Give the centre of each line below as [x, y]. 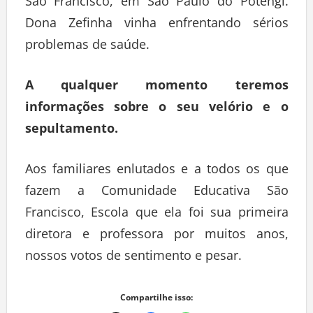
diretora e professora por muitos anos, [156, 236]
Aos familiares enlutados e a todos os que [156, 172]
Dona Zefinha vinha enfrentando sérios [156, 26]
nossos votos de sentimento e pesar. [133, 258]
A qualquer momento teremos [156, 88]
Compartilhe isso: [156, 300]
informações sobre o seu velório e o [156, 109]
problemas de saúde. [87, 47]
